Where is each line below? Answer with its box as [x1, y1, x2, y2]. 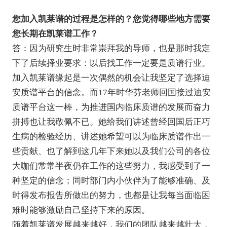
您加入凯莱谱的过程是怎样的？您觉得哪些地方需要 [12, 14, 210, 24]
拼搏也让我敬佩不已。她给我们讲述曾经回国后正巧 [12, 117, 210, 127]
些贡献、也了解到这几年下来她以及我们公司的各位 [12, 146, 210, 156]
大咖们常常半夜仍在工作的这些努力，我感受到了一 [12, 161, 210, 171]
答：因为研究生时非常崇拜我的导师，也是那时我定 [12, 43, 210, 53]
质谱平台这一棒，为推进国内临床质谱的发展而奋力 [12, 102, 210, 112]
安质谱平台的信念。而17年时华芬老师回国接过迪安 [12, 87, 211, 97]
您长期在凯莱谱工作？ [12, 28, 98, 39]
